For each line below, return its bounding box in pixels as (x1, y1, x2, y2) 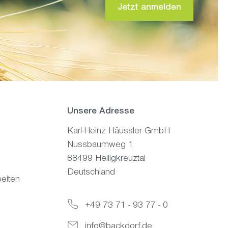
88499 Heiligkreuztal (67, 154, 146, 164)
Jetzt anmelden (118, 3, 181, 13)
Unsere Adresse (67, 107, 134, 117)
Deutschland (67, 168, 115, 178)
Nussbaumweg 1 (67, 140, 133, 150)
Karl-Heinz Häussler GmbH (67, 127, 170, 136)
